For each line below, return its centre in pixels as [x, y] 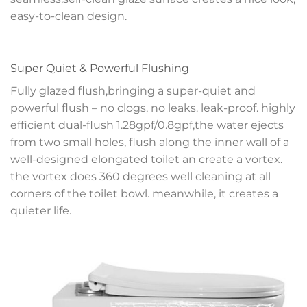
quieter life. [41, 211]
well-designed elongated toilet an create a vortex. [146, 160]
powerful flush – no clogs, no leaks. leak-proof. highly [153, 108]
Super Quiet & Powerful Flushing [100, 69]
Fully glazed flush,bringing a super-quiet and [133, 91]
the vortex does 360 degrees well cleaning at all [140, 177]
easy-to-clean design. [69, 16]
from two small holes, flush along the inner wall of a [150, 143]
